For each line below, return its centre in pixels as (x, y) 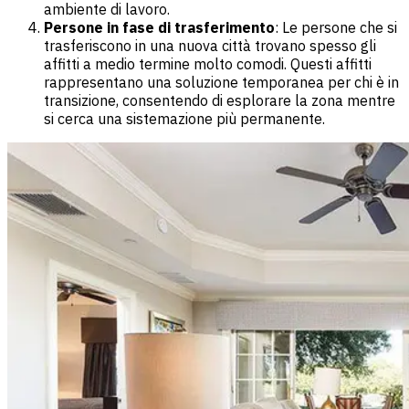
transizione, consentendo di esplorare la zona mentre (220, 100)
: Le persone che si (336, 27)
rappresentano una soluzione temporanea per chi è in (221, 82)
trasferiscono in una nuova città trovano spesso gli (210, 45)
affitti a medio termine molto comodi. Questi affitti (208, 63)
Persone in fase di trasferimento (159, 27)
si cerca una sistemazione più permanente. (184, 118)
